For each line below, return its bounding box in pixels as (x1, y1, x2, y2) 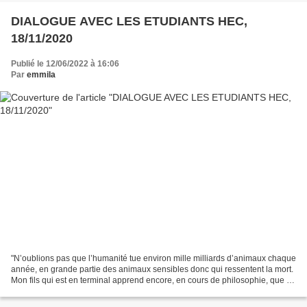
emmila (27, 70, 56, 80)
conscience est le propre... (11, 286, 108, 296)
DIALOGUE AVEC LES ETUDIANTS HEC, (11, 14, 247, 29)
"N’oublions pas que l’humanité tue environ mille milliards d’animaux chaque (11, 253, 296, 263)
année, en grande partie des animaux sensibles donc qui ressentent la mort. (11, 264, 293, 274)
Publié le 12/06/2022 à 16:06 (11, 59, 119, 69)
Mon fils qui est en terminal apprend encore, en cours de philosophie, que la (11, 275, 293, 285)
